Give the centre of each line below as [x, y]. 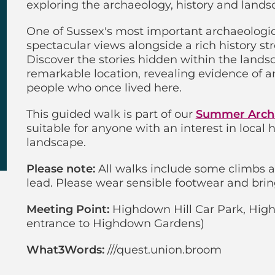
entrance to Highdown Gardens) [115, 223]
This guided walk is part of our [111, 114]
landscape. [56, 142]
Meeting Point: [68, 209]
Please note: [60, 169]
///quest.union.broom [163, 250]
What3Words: [65, 250]
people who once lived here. [104, 88]
